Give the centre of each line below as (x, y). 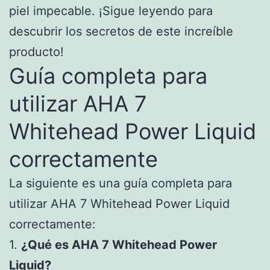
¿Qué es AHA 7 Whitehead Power (119, 244)
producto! (36, 52)
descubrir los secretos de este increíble (121, 31)
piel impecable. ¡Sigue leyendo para (111, 11)
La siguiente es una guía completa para (121, 183)
